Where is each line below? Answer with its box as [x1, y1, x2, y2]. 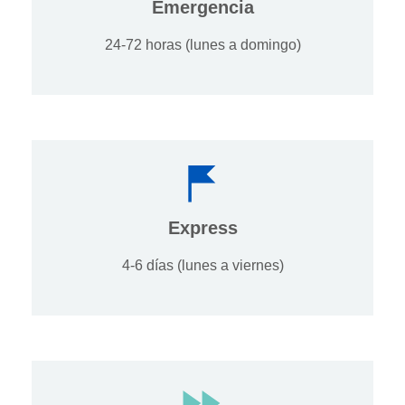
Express [167, 218, 238, 239]
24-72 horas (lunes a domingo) [104, 37, 301, 53]
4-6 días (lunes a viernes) [121, 258, 284, 274]
